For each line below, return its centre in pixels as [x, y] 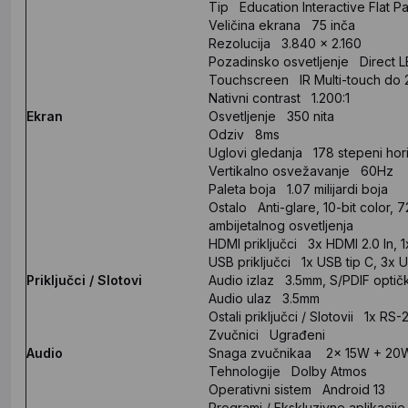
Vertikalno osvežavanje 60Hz [301, 170]
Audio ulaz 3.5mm [264, 298]
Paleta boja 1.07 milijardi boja [298, 189]
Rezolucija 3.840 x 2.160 [285, 43]
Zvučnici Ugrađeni [267, 334]
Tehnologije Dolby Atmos [288, 371]
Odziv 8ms [244, 134]
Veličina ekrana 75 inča [282, 25]
